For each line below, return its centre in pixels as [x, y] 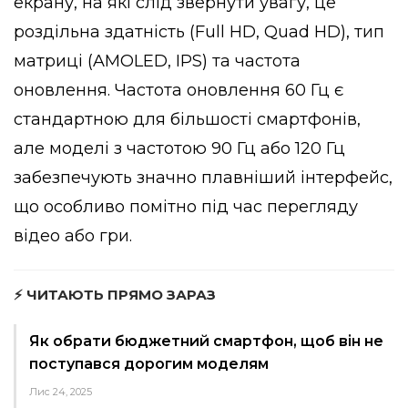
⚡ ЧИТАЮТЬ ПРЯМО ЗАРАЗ [115, 294]
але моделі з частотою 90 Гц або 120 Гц [179, 148]
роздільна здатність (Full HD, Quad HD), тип [199, 31]
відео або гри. [73, 235]
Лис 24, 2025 [61, 391]
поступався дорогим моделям [149, 363]
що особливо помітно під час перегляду [186, 206]
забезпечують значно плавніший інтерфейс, [203, 177]
